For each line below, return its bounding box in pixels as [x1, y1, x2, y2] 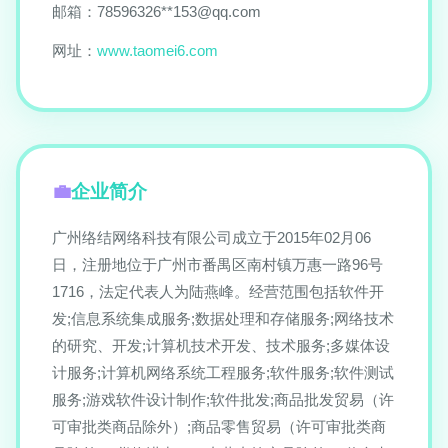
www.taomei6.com [97, 42, 218, 59]
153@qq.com [173, 3, 261, 20]
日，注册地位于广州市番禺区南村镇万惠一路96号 [52, 256, 383, 273]
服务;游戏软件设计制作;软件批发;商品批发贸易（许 [52, 391, 394, 408]
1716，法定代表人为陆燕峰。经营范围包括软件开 [52, 283, 384, 300]
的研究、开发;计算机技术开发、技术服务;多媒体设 [52, 337, 390, 354]
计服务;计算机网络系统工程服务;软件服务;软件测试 [52, 364, 394, 381]
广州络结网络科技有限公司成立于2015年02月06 [52, 229, 371, 246]
